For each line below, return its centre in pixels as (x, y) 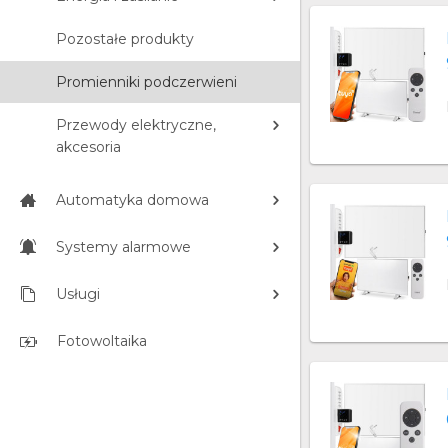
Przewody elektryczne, (136, 125)
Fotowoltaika (102, 341)
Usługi (78, 294)
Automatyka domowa (132, 200)
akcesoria (88, 147)
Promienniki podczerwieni (146, 82)
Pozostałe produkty (125, 39)
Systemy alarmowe (123, 247)
